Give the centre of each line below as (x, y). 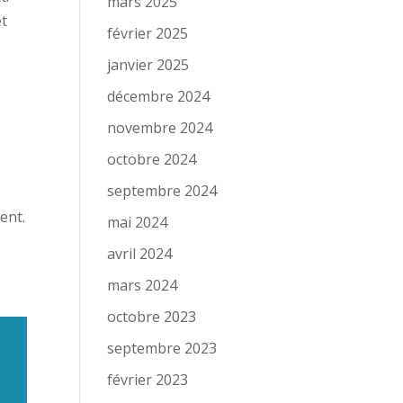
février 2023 (148, 380)
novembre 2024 (160, 128)
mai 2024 (138, 222)
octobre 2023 (152, 317)
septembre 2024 (162, 191)
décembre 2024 (159, 96)
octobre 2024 (152, 159)
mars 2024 (143, 285)
